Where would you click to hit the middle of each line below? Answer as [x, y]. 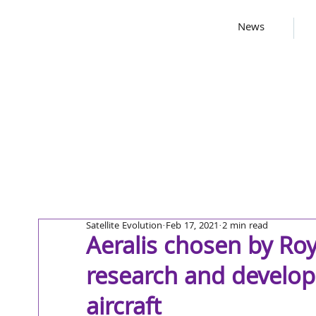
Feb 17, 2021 [192, 226]
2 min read [245, 226]
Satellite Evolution [124, 226]
